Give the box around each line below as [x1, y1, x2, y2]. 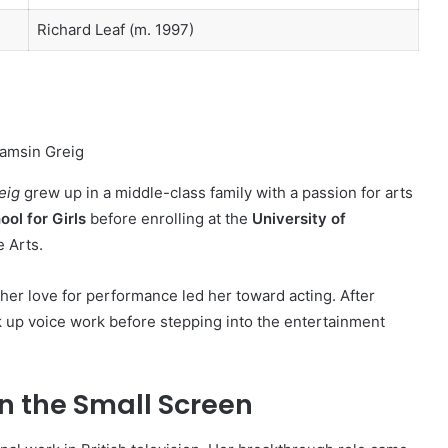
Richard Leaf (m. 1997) [36, 20, 194, 40]
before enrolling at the [86, 209, 252, 229]
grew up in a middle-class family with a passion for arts [20, 183, 413, 203]
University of [252, 209, 346, 229]
